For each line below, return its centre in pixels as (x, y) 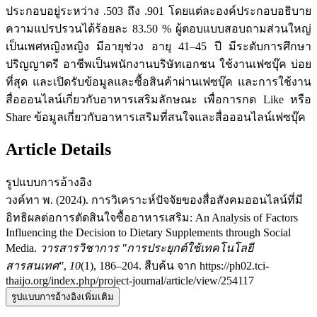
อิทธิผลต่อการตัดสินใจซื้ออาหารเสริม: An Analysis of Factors (152, 218)
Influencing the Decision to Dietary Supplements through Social (148, 233)
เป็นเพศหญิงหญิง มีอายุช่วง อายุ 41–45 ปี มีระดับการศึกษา (158, 47)
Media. (23, 248)
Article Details (58, 150)
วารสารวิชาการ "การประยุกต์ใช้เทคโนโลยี (146, 248)
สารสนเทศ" (35, 266)
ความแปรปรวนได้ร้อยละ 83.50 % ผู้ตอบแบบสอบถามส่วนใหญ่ (158, 29)
